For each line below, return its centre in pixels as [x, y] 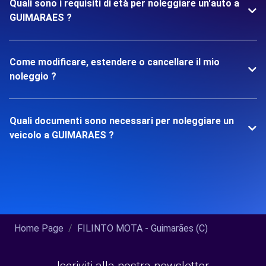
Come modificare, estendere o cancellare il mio [115, 62]
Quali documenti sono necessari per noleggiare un [122, 121]
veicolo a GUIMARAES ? [62, 135]
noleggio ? [33, 77]
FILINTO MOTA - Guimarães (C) [142, 229]
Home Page [39, 229]
